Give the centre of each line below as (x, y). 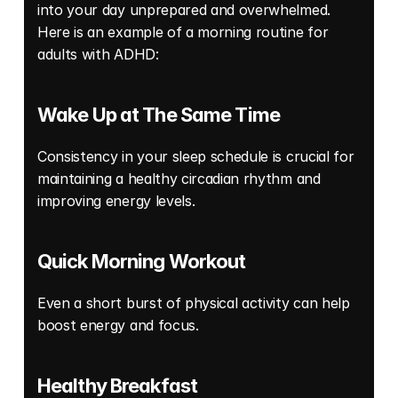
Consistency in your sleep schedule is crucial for (196, 156)
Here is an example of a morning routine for (183, 32)
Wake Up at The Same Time (159, 114)
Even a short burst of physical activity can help (194, 302)
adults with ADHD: (100, 54)
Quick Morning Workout (142, 261)
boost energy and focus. (120, 325)
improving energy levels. (118, 200)
